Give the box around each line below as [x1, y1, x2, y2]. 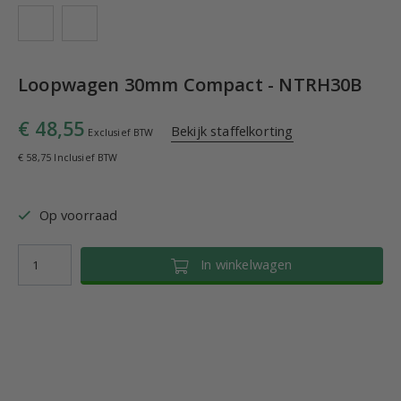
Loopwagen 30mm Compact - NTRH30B [18, 73, 363, 97]
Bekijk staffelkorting [170, 122, 294, 140]
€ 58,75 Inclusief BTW [18, 151, 118, 164]
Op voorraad [38, 206, 118, 224]
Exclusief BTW [88, 126, 154, 139]
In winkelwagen [189, 255, 293, 273]
